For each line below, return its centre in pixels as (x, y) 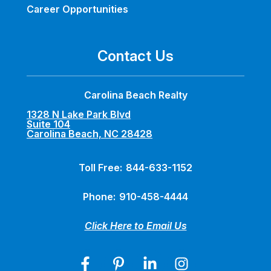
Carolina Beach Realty (135, 95)
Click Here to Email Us (135, 226)
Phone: (100, 197)
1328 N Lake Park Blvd (79, 115)
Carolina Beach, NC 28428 (90, 134)
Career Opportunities (77, 9)
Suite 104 (48, 124)
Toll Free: (102, 168)
